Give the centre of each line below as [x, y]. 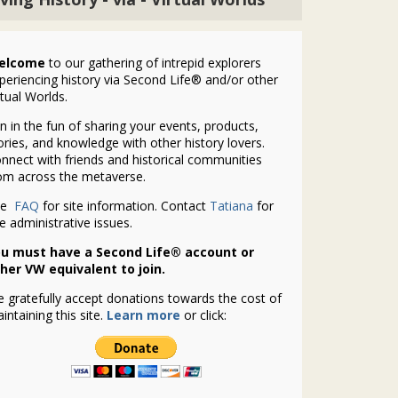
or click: [205, 315]
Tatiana [231, 206]
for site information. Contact [124, 206]
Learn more [143, 315]
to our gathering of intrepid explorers [153, 63]
